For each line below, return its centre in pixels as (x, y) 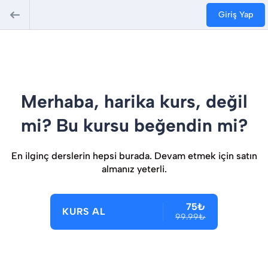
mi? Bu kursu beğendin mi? (134, 125)
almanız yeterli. (134, 169)
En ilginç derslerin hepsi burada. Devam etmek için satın (134, 156)
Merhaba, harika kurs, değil (134, 101)
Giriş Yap (236, 14)
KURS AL (84, 211)
